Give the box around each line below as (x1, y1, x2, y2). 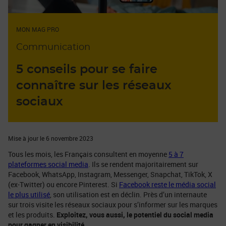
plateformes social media (8, 159, 88, 169)
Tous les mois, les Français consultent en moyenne (8, 149, 168, 159)
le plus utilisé (8, 189, 50, 199)
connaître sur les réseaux (16, 79, 172, 92)
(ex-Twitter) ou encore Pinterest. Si (8, 179, 119, 189)
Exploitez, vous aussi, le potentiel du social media (56, 209, 213, 219)
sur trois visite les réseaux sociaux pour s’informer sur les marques (8, 199, 217, 209)
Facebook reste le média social (119, 179, 216, 189)
